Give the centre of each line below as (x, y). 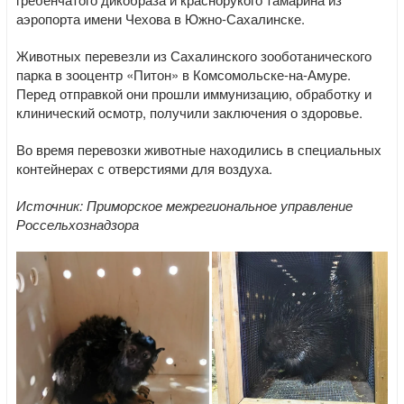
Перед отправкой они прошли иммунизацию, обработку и (194, 93)
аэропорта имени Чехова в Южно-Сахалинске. (161, 18)
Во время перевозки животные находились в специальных (199, 149)
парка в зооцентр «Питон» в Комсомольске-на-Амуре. (184, 74)
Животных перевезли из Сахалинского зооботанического (194, 55)
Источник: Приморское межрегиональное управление (184, 205)
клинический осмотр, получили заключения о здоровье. (189, 112)
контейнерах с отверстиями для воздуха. (144, 168)
